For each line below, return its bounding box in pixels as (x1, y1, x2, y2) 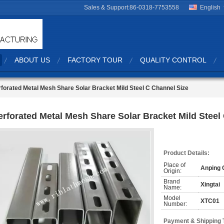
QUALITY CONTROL (140, 56, 206, 64)
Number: (163, 200, 187, 207)
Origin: (163, 167, 181, 174)
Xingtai (200, 181, 220, 188)
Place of (163, 161, 185, 168)
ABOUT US (14, 56, 50, 64)
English (200, 4, 220, 11)
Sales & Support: (84, 4, 129, 11)
